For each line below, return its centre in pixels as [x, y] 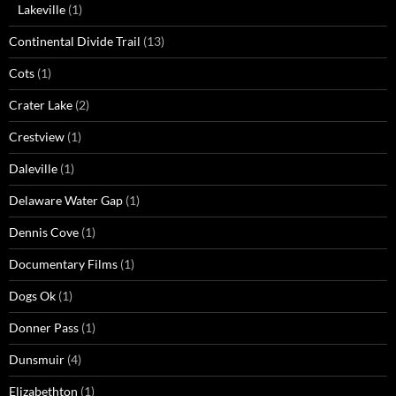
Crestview [37, 137]
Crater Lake [41, 105]
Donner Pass [44, 328]
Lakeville [42, 10]
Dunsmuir [37, 360]
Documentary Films [63, 264]
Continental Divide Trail [75, 42]
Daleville [33, 169]
